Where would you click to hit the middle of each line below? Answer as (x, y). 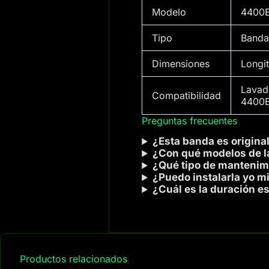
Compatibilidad (187, 95)
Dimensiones (181, 63)
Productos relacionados (74, 258)
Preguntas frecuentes (190, 120)
